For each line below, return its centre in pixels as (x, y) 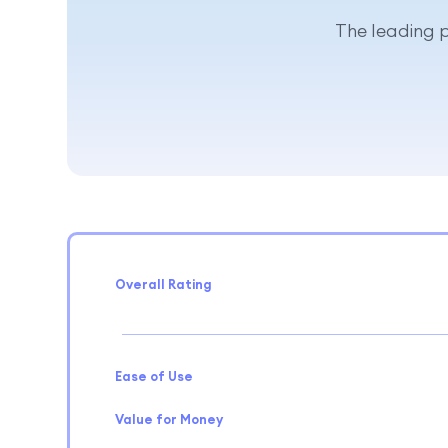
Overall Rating (163, 283)
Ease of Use (153, 375)
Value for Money (168, 418)
